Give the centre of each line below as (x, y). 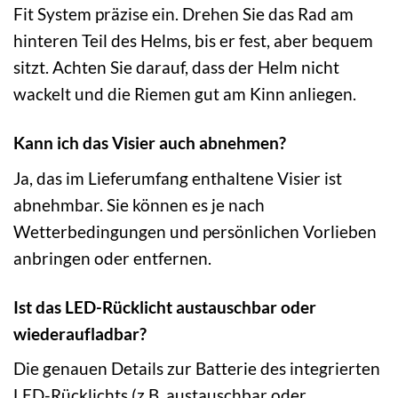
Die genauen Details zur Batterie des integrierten (197, 369)
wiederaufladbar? (80, 333)
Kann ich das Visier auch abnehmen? (150, 143)
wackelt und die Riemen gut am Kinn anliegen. (185, 94)
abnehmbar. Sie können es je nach (139, 204)
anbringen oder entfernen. (112, 258)
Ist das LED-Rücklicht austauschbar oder (165, 306)
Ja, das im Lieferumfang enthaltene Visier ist (178, 178)
